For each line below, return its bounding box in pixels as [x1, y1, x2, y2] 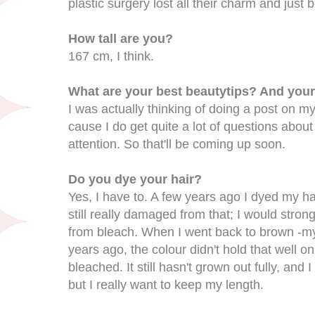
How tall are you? [68, 31, 173, 46]
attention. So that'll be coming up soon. [68, 136, 285, 151]
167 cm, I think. [68, 49, 154, 63]
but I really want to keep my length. [68, 277, 264, 292]
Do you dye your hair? [68, 172, 202, 186]
